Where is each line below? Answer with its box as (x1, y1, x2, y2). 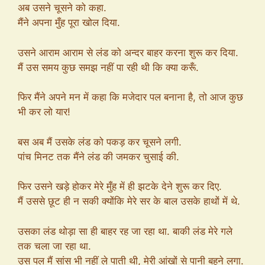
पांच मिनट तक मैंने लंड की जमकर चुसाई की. (18, 150, 179, 163)
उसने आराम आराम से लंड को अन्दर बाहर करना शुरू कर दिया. (18, 46, 238, 59)
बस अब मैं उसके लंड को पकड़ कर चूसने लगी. (18, 135, 182, 148)
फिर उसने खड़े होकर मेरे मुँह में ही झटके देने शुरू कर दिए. (18, 180, 222, 192)
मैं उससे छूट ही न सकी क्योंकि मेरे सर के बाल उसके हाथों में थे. (18, 195, 240, 207)
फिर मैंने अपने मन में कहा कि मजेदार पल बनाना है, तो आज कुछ (18, 91, 243, 103)
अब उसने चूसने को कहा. (18, 2, 106, 14)
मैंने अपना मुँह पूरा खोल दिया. (18, 17, 120, 28)
